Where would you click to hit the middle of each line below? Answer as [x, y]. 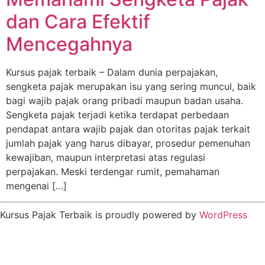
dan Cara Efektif [78, 22]
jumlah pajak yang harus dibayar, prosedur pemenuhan [128, 143]
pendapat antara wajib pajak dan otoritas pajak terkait [128, 129]
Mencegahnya [69, 44]
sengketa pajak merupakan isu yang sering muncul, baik [131, 87]
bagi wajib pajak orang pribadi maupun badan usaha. [125, 101]
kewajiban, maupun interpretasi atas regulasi [106, 158]
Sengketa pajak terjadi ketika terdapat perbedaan [117, 115]
